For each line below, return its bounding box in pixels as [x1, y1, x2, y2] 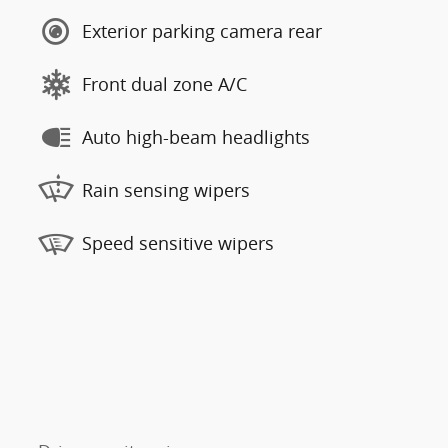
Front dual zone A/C [82, 72, 247, 96]
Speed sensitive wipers [82, 231, 274, 255]
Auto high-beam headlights [82, 125, 310, 149]
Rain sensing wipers [82, 178, 250, 202]
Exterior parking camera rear [82, 19, 322, 43]
